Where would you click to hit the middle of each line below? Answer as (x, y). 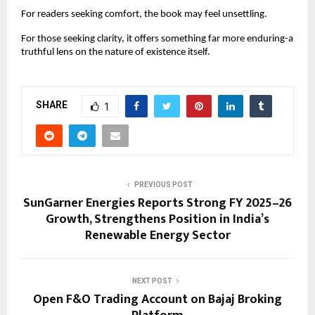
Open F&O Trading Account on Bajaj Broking (157, 299)
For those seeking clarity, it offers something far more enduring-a (157, 39)
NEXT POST (152, 281)
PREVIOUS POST (163, 184)
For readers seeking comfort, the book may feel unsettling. (144, 14)
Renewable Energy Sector (157, 235)
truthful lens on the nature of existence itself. (116, 52)
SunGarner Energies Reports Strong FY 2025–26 (157, 203)
